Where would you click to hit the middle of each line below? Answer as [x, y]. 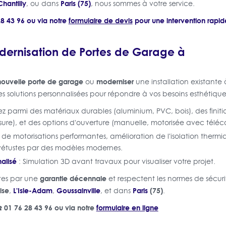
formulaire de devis [100, 20]
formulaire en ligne [127, 207]
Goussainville [78, 190]
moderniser [115, 81]
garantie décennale [73, 178]
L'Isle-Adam [33, 190]
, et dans [116, 190]
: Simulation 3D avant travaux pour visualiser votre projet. [116, 161]
